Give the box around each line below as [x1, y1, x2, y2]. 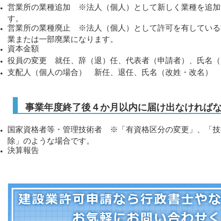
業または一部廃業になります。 [7, 35, 118, 42]
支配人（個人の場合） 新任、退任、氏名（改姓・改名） [7, 68, 213, 76]
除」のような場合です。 [7, 137, 94, 144]
